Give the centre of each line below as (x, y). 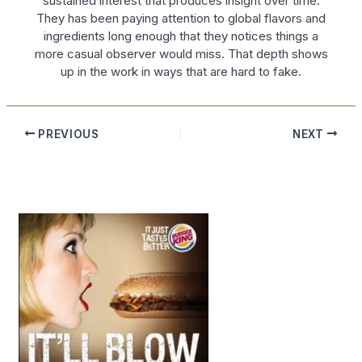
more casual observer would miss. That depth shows (181, 53)
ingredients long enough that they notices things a (181, 36)
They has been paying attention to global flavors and (181, 18)
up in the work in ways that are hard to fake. (181, 71)
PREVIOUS (67, 134)
